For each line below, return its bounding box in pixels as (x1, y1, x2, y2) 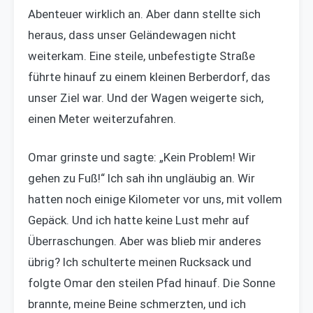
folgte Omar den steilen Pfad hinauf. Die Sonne (28, 275, 275, 290)
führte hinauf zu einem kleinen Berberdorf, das (28, 69, 270, 84)
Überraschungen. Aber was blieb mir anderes (28, 233, 261, 248)
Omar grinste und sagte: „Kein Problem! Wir (28, 150, 256, 164)
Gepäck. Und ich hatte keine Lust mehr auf (28, 212, 249, 227)
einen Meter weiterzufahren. (28, 111, 176, 126)
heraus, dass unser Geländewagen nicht (28, 27, 236, 42)
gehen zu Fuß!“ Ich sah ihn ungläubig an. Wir (28, 170, 255, 185)
